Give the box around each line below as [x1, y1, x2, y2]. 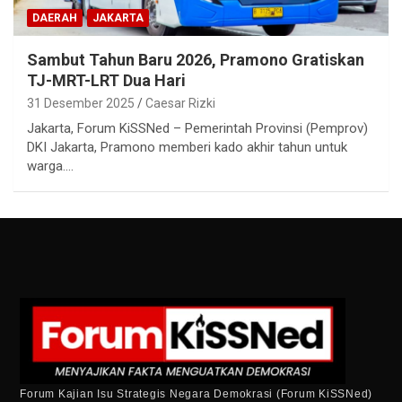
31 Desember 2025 [27, 95, 135, 110]
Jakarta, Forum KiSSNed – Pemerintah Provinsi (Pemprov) [27, 119, 368, 136]
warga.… [27, 157, 74, 174]
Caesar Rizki [145, 95, 215, 110]
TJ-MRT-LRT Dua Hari [27, 70, 186, 90]
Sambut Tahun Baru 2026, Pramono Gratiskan [27, 49, 364, 69]
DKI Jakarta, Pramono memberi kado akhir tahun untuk [27, 138, 347, 155]
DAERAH [32, 11, 77, 24]
